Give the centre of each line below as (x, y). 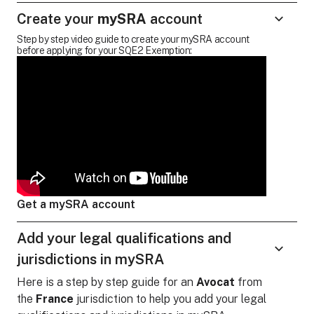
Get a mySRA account (76, 204)
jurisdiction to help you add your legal (170, 299)
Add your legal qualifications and (124, 238)
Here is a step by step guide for (99, 282)
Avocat (216, 282)
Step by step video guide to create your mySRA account (133, 39)
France (55, 299)
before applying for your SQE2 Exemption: (105, 50)
